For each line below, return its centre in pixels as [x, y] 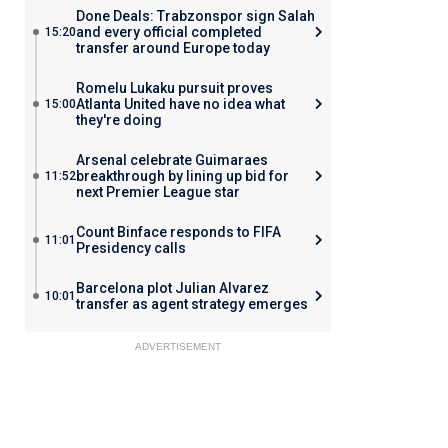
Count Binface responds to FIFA [178, 232]
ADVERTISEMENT [177, 346]
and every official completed [168, 32]
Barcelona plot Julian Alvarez [172, 288]
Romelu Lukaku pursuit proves [174, 88]
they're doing [118, 120]
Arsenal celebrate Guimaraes [171, 160]
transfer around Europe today [172, 48]
